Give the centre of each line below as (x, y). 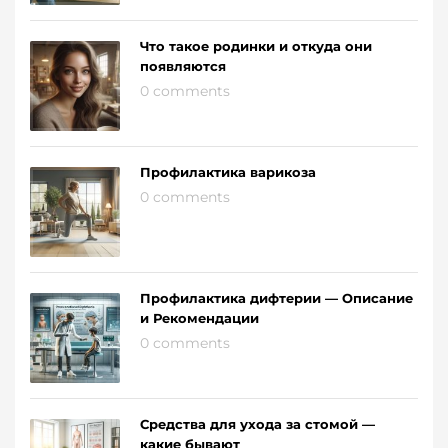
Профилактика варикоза (228, 172)
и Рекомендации (199, 318)
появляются (183, 66)
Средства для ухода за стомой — (257, 424)
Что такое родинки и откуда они (256, 46)
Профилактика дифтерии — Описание (276, 298)
